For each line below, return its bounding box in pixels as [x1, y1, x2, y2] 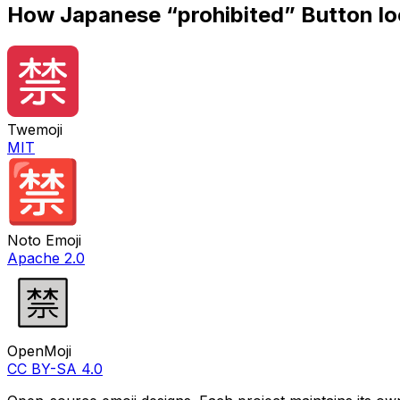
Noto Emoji [7, 230, 81, 249]
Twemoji [7, 120, 62, 138]
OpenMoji [7, 341, 71, 360]
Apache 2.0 [7, 248, 85, 267]
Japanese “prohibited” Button [60, 2, 373, 29]
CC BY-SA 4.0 [7, 359, 103, 378]
